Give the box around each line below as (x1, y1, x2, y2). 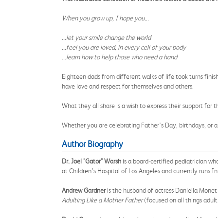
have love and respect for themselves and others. (62, 82, 194, 90)
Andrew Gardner (62, 186, 106, 194)
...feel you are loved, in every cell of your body (62, 43, 186, 51)
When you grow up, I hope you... (62, 14, 149, 22)
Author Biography (62, 139, 123, 149)
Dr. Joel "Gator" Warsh (62, 157, 121, 165)
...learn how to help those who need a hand (62, 53, 177, 61)
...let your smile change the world (62, 34, 151, 41)
